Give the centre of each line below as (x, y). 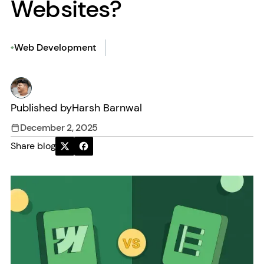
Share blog (33, 146)
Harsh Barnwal (107, 108)
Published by (41, 108)
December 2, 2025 (59, 128)
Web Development (55, 47)
